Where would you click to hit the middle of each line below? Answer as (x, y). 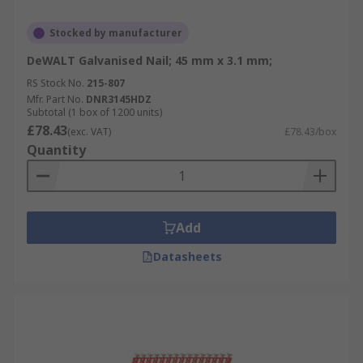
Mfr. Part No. (55, 99)
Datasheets (187, 256)
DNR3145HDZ (119, 99)
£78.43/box (310, 132)
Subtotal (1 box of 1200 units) (94, 112)
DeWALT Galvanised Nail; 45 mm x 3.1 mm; (149, 60)
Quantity (56, 150)
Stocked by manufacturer (116, 33)
